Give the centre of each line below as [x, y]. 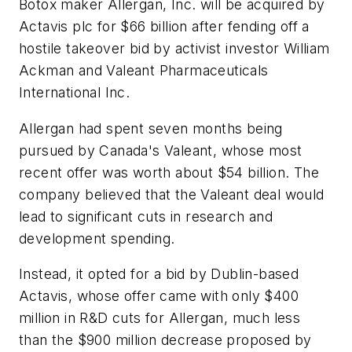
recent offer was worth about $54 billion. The [169, 172]
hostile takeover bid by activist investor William [174, 49]
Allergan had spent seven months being [151, 128]
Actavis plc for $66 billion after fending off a [164, 27]
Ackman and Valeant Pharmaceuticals [144, 71]
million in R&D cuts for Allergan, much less [160, 318]
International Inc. [75, 93]
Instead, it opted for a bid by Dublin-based [159, 274]
